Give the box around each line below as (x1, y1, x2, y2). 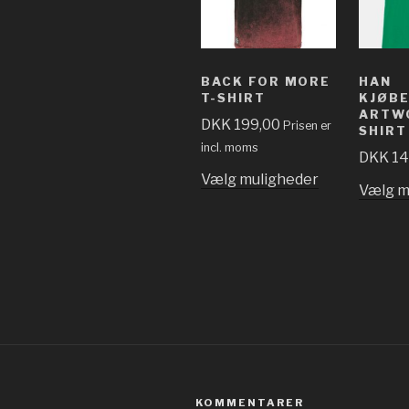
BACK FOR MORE (201, 73, 331, 89)
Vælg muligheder (201, 171, 319, 189)
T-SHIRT (201, 89, 266, 105)
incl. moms (201, 141, 258, 155)
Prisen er (283, 119, 331, 133)
